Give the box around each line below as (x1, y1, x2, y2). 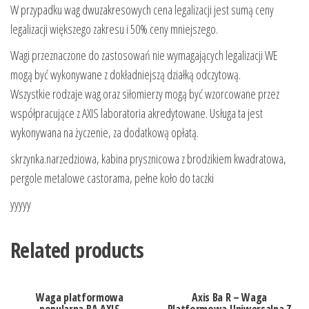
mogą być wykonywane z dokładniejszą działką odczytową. (10, 66, 241, 83)
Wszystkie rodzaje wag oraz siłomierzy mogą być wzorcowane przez (10, 86, 279, 103)
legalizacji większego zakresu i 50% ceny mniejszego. (10, 21, 218, 38)
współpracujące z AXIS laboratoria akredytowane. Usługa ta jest (10, 105, 263, 122)
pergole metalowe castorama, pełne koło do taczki (10, 170, 214, 187)
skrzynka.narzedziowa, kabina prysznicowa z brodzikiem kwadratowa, (10, 150, 286, 168)
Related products (10, 236, 144, 265)
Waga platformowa (35, 290, 123, 306)
